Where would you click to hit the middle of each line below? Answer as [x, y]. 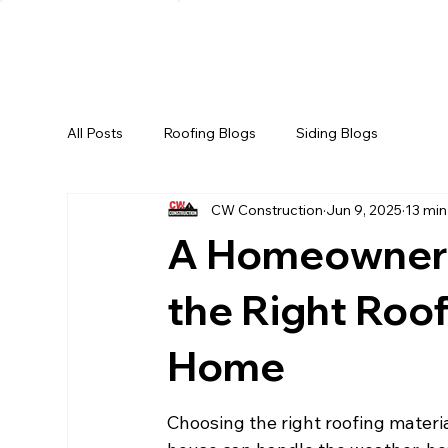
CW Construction [267, 209]
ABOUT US [329, 36]
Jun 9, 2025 [364, 209]
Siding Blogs [337, 132]
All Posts [95, 132]
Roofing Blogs [210, 132]
